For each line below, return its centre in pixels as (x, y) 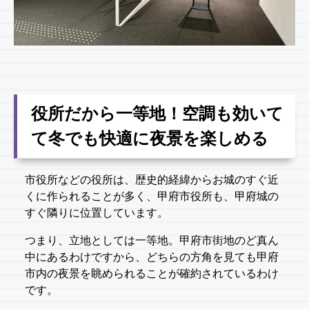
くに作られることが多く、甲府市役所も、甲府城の (152, 197)
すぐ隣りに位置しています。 (97, 213)
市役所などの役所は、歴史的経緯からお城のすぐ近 (152, 180)
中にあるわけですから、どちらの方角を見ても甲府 (152, 257)
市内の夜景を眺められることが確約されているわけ (152, 274)
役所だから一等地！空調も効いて (157, 113)
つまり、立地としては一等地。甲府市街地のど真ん (152, 241)
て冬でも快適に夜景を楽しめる (150, 138)
